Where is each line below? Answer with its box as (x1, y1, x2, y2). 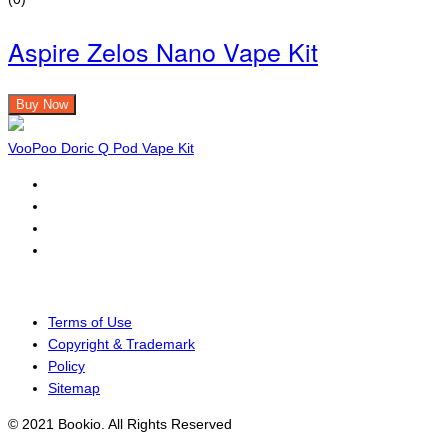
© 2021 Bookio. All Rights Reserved (8, 416, 232, 433)
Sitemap (48, 380, 100, 397)
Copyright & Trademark (48, 336, 195, 353)
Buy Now (16, 97, 68, 113)
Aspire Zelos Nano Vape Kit (8, 33, 318, 70)
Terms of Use (48, 314, 132, 331)
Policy (48, 358, 85, 375)
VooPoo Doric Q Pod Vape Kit (8, 140, 194, 157)
